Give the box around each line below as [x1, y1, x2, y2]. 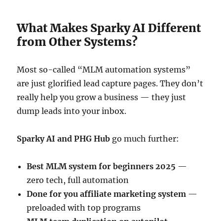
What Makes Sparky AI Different [17, 21, 201, 35]
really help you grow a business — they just [17, 92, 186, 102]
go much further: [110, 134, 180, 144]
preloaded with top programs [27, 203, 141, 213]
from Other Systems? [17, 35, 138, 49]
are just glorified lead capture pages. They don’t [17, 78, 204, 88]
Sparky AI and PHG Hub [17, 134, 110, 144]
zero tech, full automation [27, 175, 129, 185]
